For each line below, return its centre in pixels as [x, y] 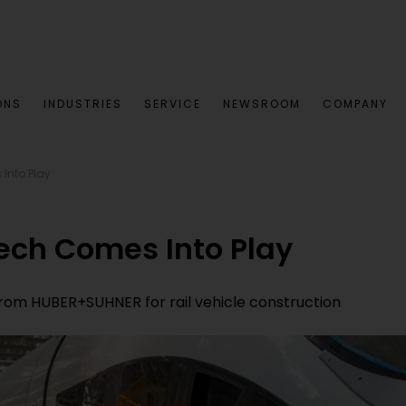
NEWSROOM [262, 104]
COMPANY [355, 104]
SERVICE [173, 104]
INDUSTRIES [83, 104]
